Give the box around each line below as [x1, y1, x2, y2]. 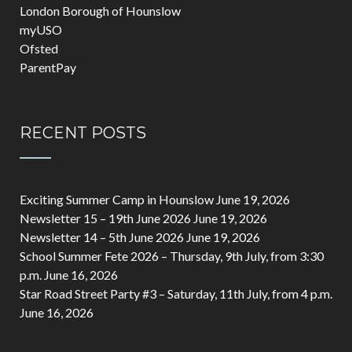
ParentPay [20, 60, 76, 75]
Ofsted [20, 41, 58, 56]
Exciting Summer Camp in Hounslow [20, 192, 214, 207]
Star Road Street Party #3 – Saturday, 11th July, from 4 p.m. [20, 286, 332, 301]
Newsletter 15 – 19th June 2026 [20, 211, 191, 225]
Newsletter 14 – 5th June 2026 [20, 229, 184, 244]
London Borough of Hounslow [20, 3, 181, 18]
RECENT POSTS [20, 123, 146, 142]
